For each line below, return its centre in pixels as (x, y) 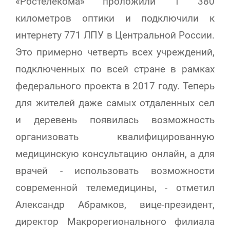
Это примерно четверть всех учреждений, (115, 52)
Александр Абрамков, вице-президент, (115, 205)
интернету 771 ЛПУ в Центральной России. (115, 35)
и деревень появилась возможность (115, 120)
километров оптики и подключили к (115, 18)
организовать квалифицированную (115, 137)
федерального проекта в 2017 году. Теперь (115, 86)
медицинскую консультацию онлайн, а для (115, 154)
